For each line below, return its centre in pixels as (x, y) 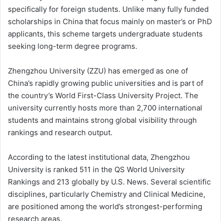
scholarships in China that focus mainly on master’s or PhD (110, 21)
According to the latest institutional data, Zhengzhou (99, 157)
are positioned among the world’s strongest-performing (105, 206)
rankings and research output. (60, 132)
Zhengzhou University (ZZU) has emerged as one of (98, 71)
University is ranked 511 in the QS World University (96, 169)
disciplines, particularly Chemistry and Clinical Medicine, (107, 194)
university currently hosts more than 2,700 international (105, 108)
